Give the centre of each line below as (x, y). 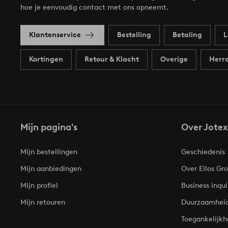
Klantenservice (55, 35)
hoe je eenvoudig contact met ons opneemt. (94, 7)
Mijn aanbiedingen (51, 168)
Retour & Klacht (112, 60)
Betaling (187, 35)
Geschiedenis (203, 152)
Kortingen (46, 60)
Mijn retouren (43, 202)
